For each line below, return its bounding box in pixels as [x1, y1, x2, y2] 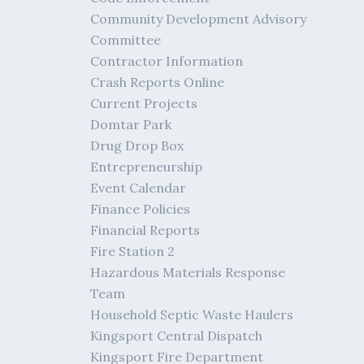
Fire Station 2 [90, 243, 175, 259]
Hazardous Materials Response [90, 264, 286, 280]
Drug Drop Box [90, 137, 184, 154]
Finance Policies [90, 201, 191, 217]
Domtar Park [90, 116, 172, 132]
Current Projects [90, 95, 198, 111]
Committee [90, 32, 162, 48]
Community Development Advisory [90, 11, 307, 27]
